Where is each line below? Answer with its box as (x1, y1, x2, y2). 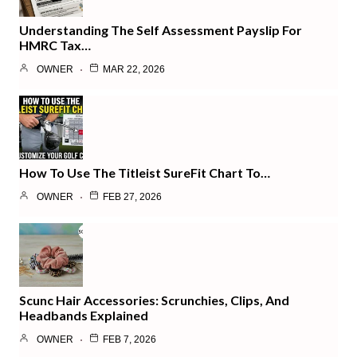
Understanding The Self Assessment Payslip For (19, 22, 302, 37)
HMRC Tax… (19, 37, 91, 53)
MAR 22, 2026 (103, 63, 165, 75)
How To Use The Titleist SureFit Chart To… (19, 164, 270, 180)
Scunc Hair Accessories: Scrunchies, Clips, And (19, 292, 289, 308)
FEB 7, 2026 (103, 333, 156, 345)
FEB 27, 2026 (103, 190, 162, 202)
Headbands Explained (19, 307, 148, 323)
